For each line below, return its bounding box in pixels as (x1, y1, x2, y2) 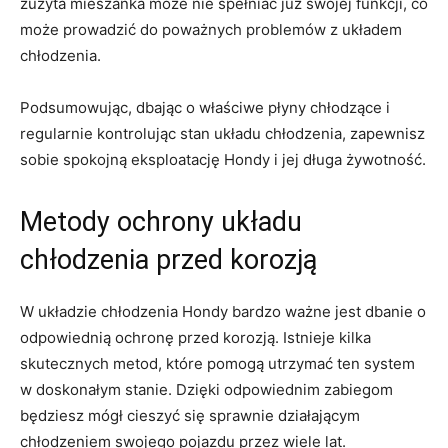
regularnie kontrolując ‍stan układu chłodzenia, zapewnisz (20, 124, 425, 144)
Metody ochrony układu (20, 206, 302, 239)
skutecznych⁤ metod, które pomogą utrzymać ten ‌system (20, 354, 415, 374)
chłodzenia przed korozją (20, 244, 317, 277)
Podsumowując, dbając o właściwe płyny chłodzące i (20, 98, 390, 118)
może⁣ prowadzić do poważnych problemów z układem (20, 20, 402, 40)
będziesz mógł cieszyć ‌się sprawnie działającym (20, 406, 360, 426)
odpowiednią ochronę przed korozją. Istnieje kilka (20, 328, 371, 348)
